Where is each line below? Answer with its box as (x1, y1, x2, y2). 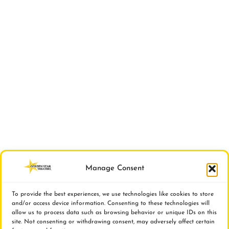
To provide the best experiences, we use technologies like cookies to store (12, 191, 214, 197)
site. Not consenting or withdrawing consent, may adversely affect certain (12, 219, 215, 225)
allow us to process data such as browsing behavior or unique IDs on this (12, 210, 217, 216)
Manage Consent (85, 164, 144, 172)
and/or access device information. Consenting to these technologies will (12, 200, 210, 207)
